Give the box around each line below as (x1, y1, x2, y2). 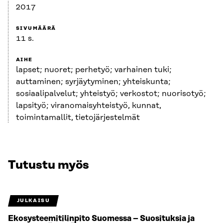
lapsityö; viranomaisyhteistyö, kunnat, (16, 101, 161, 111)
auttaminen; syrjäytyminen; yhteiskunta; (16, 77, 171, 87)
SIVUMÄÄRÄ (16, 25, 56, 32)
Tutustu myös (8, 159, 89, 172)
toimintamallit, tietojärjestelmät (16, 113, 140, 122)
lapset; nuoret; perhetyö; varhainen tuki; (16, 65, 172, 75)
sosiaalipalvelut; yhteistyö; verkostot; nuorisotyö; (16, 89, 206, 99)
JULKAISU (16, 198, 50, 204)
